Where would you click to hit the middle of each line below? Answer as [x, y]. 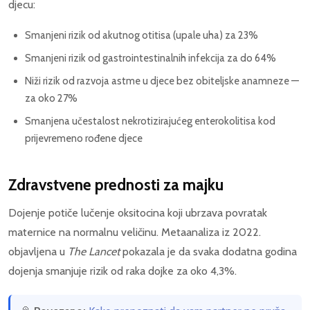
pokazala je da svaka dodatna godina [208, 251]
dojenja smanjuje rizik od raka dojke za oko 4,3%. [122, 271]
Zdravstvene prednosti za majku [116, 184]
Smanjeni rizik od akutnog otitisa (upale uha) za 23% [142, 35]
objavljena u [38, 251]
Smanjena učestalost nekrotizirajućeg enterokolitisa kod [150, 121]
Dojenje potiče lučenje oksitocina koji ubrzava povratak [138, 212]
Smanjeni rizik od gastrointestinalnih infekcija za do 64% [151, 58]
